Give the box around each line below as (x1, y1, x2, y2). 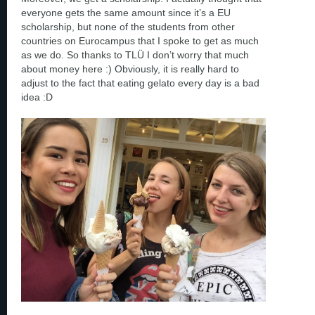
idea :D (21, 91, 53, 103)
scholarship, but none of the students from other (21, 20, 235, 32)
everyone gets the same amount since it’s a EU (21, 6, 231, 18)
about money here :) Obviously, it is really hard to (21, 63, 239, 75)
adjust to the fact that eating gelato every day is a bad (21, 77, 259, 89)
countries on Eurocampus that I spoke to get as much (21, 34, 259, 46)
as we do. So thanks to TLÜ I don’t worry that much (21, 49, 249, 60)
